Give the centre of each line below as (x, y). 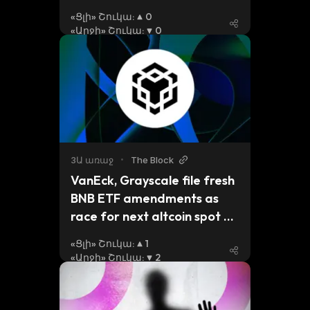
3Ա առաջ (92, 160)
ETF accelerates (119, 234)
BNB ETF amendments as (145, 198)
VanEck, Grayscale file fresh (153, 180)
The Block (152, 160)
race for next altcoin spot (146, 216)
